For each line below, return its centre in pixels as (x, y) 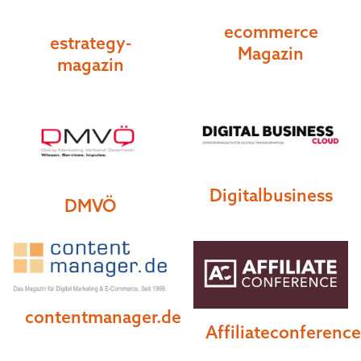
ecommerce (271, 32)
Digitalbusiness (271, 195)
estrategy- (90, 42)
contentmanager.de (103, 316)
